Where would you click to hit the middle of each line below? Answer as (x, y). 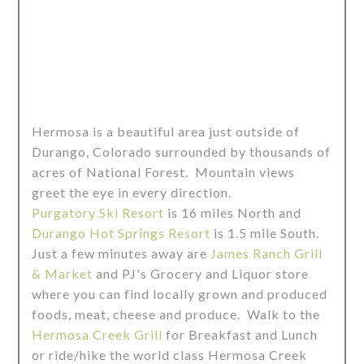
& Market (63, 274)
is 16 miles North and (233, 213)
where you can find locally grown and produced (180, 294)
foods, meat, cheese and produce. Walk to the (176, 314)
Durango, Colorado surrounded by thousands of (182, 152)
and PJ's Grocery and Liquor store (201, 274)
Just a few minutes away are (121, 253)
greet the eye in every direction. (135, 193)
